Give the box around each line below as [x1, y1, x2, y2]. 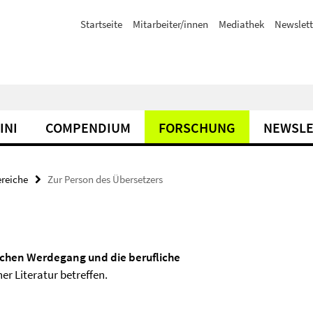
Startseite [80, 17, 122, 31]
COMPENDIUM [45, 119, 131, 136]
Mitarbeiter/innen [133, 17, 208, 31]
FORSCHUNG [159, 119, 235, 136]
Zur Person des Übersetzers [48, 173, 163, 186]
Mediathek [219, 17, 264, 31]
